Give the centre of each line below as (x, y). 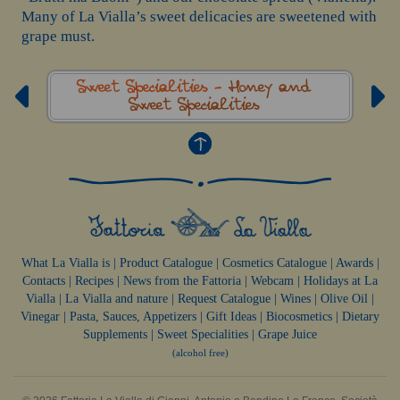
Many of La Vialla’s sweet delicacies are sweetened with (199, 17)
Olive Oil (344, 299)
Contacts (44, 281)
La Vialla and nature (117, 299)
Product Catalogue (166, 263)
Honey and (270, 87)
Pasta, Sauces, (105, 317)
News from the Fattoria (182, 281)
